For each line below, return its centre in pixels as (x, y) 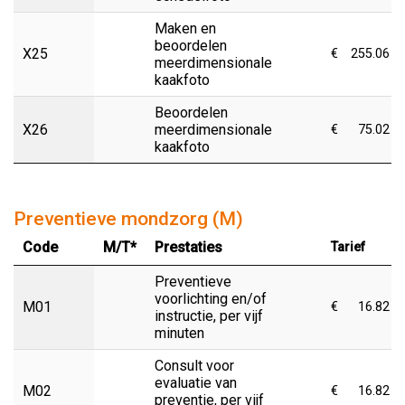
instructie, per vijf (209, 316)
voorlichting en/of (211, 298)
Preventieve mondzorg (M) (128, 218)
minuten (179, 333)
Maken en (185, 28)
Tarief (348, 247)
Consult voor (194, 365)
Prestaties (188, 247)
